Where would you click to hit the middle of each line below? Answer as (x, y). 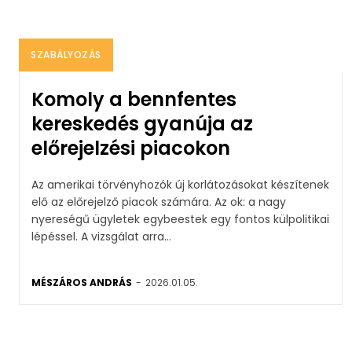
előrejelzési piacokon (131, 148)
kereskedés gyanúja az (142, 123)
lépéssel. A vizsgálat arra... (126, 236)
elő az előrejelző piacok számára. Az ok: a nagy (123, 202)
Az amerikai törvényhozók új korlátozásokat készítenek (180, 184)
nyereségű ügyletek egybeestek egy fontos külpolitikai (180, 219)
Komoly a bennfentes (134, 99)
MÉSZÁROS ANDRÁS (82, 282)
